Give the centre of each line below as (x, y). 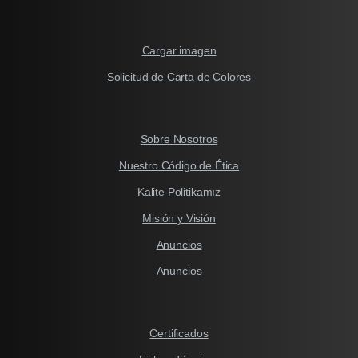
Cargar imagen (179, 51)
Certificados (179, 333)
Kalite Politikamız (179, 192)
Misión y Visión (179, 219)
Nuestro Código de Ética (179, 166)
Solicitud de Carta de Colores (179, 77)
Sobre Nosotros (179, 139)
